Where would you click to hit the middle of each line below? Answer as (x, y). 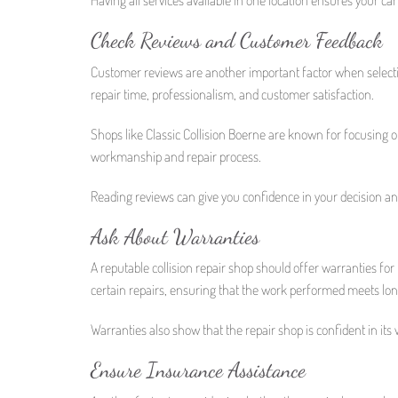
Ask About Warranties (175, 236)
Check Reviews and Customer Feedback (237, 40)
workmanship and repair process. (176, 156)
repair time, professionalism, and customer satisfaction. (232, 94)
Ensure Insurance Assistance (198, 370)
